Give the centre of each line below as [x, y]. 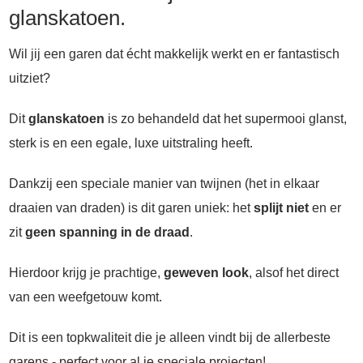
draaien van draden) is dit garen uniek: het [131, 208]
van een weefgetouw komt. [87, 297]
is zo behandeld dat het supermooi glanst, [225, 119]
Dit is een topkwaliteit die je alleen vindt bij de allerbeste [169, 338]
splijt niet [281, 208]
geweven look [206, 273]
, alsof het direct [293, 273]
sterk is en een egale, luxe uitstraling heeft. [130, 143]
